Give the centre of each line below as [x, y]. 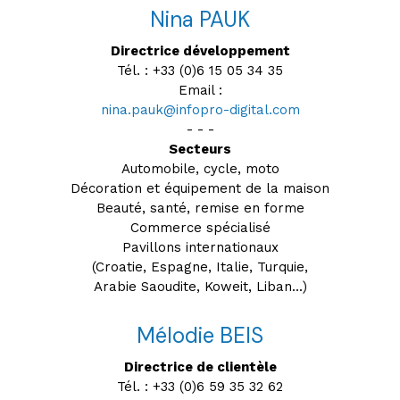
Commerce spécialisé [200, 227]
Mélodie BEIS [200, 335]
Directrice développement [200, 50]
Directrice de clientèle [200, 367]
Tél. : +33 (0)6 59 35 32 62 [200, 386]
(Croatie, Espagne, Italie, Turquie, [200, 267]
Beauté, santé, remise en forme [200, 208]
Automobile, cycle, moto [200, 168]
